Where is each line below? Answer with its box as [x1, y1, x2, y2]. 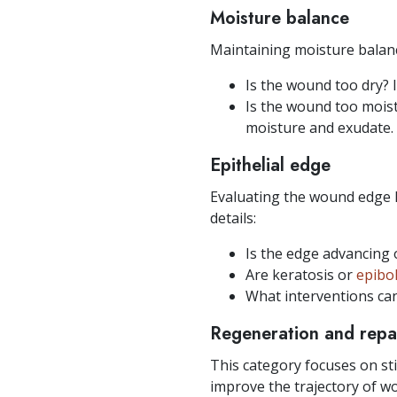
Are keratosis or [245, 265, 356, 285]
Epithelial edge [210, 152, 331, 179]
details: [210, 208, 256, 229]
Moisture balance [210, 5, 349, 32]
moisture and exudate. [245, 118, 393, 138]
